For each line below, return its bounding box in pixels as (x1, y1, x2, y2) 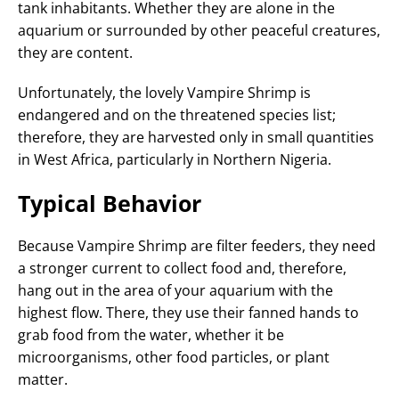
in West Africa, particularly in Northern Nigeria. (18, 149, 331, 169)
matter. (18, 369, 68, 389)
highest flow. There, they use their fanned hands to (18, 302, 359, 322)
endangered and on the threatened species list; (18, 104, 336, 125)
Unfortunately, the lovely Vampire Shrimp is (18, 82, 311, 102)
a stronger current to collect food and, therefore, (18, 257, 346, 278)
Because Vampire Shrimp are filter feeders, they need (18, 235, 376, 256)
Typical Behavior (18, 187, 201, 218)
